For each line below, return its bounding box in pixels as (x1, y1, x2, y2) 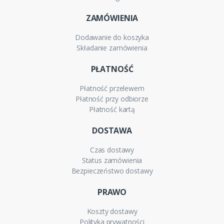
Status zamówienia (81, 155, 142, 165)
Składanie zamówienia (76, 43, 147, 53)
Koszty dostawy (86, 206, 137, 216)
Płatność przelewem (79, 83, 144, 93)
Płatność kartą (89, 104, 135, 114)
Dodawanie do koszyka (74, 32, 149, 42)
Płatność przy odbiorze (75, 94, 148, 104)
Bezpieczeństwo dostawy (71, 166, 153, 176)
